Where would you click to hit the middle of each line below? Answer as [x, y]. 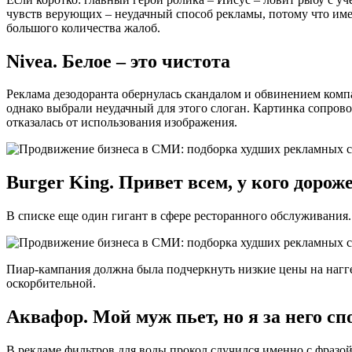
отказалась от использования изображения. [122, 123]
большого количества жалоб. [83, 27]
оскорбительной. [51, 284]
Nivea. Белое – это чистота [118, 61]
